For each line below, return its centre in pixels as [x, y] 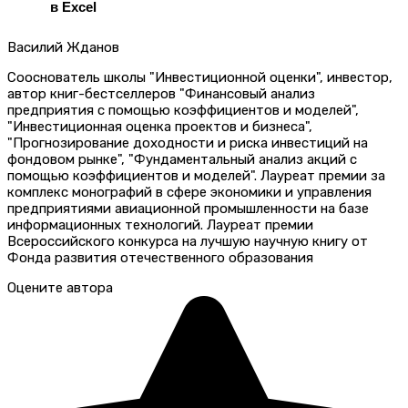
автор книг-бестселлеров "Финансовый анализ [161, 93]
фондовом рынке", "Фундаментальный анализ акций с [182, 159]
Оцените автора [60, 287]
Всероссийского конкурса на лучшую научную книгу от [188, 241]
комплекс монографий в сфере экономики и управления [189, 192]
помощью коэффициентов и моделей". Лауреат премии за [196, 175]
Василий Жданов [63, 47]
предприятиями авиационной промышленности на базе [188, 208]
